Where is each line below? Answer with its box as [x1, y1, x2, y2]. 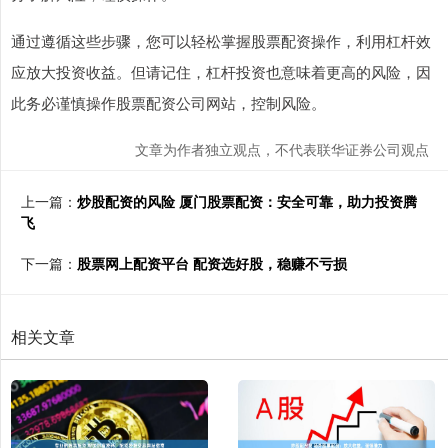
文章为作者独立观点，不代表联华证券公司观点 [135, 138, 429, 159]
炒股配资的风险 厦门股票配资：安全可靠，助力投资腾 [77, 190, 417, 211]
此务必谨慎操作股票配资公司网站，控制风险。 [11, 91, 326, 113]
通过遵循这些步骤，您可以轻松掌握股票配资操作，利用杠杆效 [11, 29, 431, 51]
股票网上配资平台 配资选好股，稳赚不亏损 [77, 252, 347, 273]
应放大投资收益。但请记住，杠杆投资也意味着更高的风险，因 [11, 60, 431, 82]
